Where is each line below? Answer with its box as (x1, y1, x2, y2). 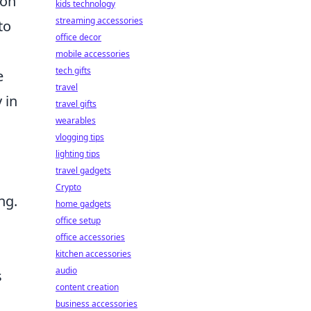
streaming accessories (56, 15, 143, 26)
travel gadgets (56, 165, 111, 176)
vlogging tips (56, 131, 104, 143)
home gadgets (56, 198, 111, 210)
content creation (56, 281, 119, 293)
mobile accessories (56, 48, 130, 60)
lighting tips (56, 148, 100, 160)
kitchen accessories (56, 248, 131, 260)
